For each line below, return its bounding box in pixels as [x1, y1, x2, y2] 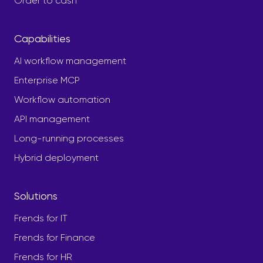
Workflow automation [14, 93, 110, 105]
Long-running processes [14, 132, 124, 144]
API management [14, 113, 90, 124]
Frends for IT [14, 212, 68, 224]
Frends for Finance [14, 231, 95, 243]
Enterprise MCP [14, 74, 80, 86]
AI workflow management [14, 55, 126, 66]
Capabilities [14, 32, 70, 45]
